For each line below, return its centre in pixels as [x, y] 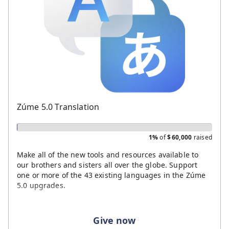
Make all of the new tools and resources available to [108, 154]
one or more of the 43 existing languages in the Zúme [111, 175]
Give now [114, 220]
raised [202, 137]
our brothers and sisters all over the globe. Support [107, 165]
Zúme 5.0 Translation [58, 107]
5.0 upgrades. [41, 185]
